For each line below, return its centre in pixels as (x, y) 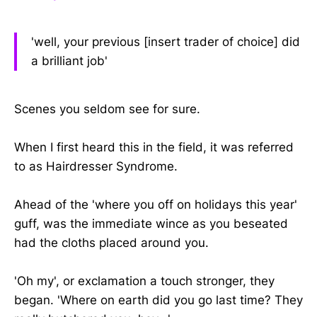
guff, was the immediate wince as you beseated (151, 223)
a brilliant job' (69, 60)
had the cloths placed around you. (111, 242)
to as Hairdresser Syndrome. (96, 166)
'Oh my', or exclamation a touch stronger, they (144, 281)
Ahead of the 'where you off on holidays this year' (156, 204)
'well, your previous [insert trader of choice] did (166, 41)
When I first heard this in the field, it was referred (154, 147)
